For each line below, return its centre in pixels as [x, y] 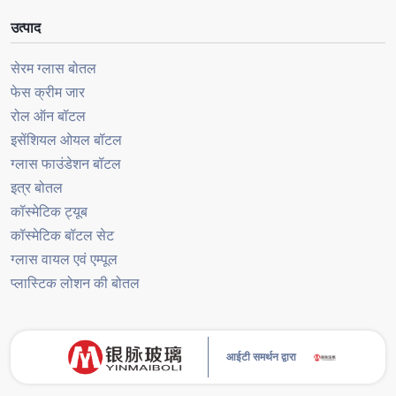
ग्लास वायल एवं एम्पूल [64, 260]
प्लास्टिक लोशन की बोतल [75, 284]
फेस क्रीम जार [48, 93]
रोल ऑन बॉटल [48, 117]
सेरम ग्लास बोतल [53, 69]
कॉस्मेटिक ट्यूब [49, 212]
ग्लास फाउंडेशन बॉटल [66, 164]
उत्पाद [26, 28]
